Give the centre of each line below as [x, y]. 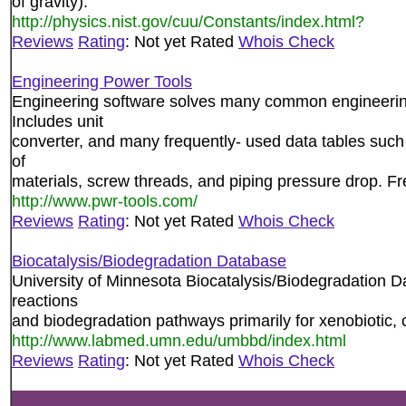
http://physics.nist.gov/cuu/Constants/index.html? [188, 21]
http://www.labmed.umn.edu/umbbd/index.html [179, 340]
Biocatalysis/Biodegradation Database [149, 261]
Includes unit [58, 121]
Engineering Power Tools [102, 81]
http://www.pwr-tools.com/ [105, 201]
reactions [45, 300]
